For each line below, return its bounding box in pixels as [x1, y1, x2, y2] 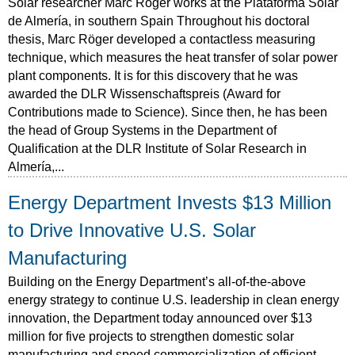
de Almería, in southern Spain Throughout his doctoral [8, 13, 310, 28]
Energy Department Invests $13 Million [8, 192, 331, 213]
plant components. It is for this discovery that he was [8, 68, 298, 82]
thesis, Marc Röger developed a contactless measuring [8, 32, 315, 46]
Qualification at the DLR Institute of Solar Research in [8, 141, 307, 155]
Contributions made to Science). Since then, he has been [8, 105, 327, 119]
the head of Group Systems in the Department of [8, 123, 277, 137]
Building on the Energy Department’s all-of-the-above [8, 274, 306, 288]
